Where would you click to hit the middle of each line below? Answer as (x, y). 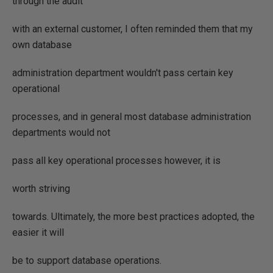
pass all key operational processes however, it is (116, 161)
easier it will (38, 232)
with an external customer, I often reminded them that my (133, 29)
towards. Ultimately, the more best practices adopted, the (133, 217)
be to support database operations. (87, 261)
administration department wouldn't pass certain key (123, 73)
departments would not (61, 133)
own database (42, 45)
